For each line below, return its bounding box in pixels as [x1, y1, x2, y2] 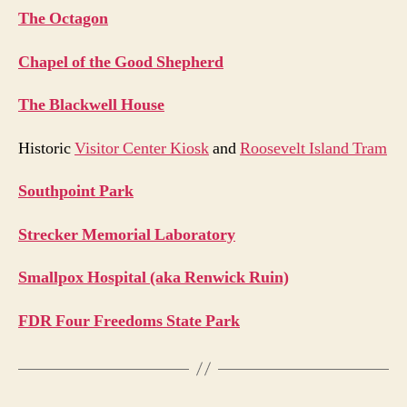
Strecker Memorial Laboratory [18, 223, 235, 245]
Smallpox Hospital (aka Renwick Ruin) [18, 267, 289, 289]
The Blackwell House [18, 94, 164, 116]
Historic [18, 137, 74, 159]
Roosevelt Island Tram [240, 137, 387, 159]
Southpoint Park [18, 181, 134, 203]
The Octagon [18, 8, 108, 30]
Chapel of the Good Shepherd [18, 51, 223, 73]
